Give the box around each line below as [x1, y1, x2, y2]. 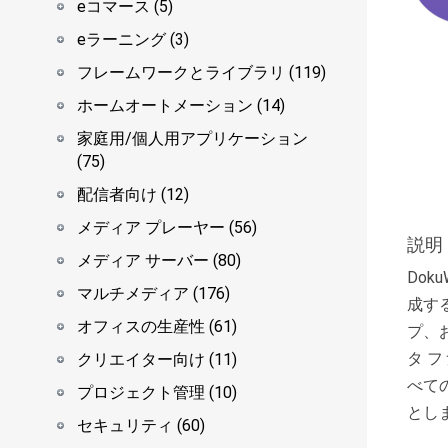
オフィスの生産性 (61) [77, 317, 237, 336]
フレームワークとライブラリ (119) [77, 63, 326, 82]
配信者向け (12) [77, 185, 189, 204]
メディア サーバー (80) [77, 251, 241, 270]
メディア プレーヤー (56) [77, 218, 257, 237]
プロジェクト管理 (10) [77, 383, 237, 402]
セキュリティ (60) [77, 416, 205, 435]
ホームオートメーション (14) [77, 96, 285, 115]
